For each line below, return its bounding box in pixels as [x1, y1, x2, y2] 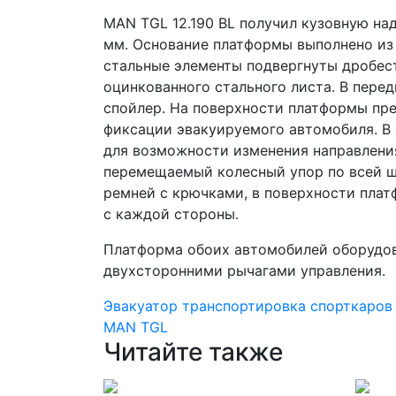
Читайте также [103, 337, 283, 367]
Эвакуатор [103, 297, 182, 315]
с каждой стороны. [103, 205, 239, 223]
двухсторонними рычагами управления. [103, 262, 385, 279]
